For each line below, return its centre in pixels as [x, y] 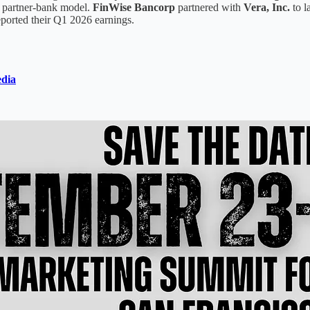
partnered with [209, 8]
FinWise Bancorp [134, 8]
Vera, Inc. [267, 8]
